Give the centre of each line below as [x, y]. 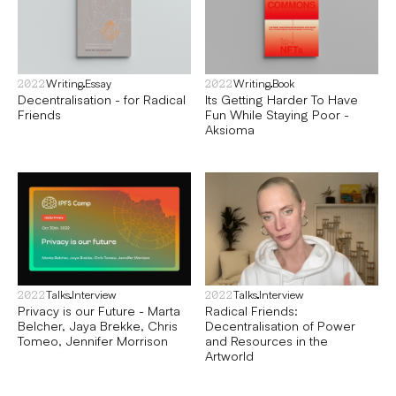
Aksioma [230, 129]
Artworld [229, 355]
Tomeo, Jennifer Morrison [93, 340]
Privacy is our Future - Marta [99, 310]
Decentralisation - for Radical [102, 99]
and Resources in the [267, 340]
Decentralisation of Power [280, 325]
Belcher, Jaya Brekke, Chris [98, 325]
